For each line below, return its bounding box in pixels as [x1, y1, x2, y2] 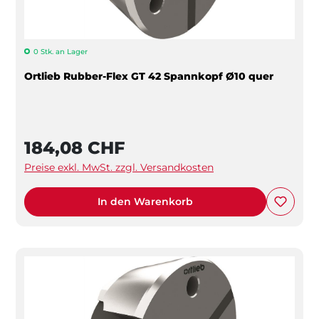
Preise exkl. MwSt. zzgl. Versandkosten [24, 160, 214, 174]
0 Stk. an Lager [33, 46, 88, 56]
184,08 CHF [24, 137, 125, 158]
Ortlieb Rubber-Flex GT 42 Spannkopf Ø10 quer [24, 69, 273, 83]
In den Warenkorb [98, 194, 193, 208]
